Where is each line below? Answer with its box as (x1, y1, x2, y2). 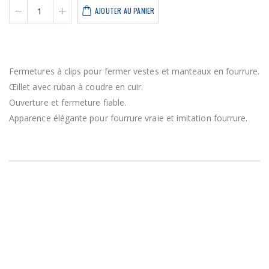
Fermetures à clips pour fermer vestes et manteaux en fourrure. (9, 65, 260, 77)
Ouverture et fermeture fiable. (9, 97, 127, 109)
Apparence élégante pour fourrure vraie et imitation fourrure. (9, 112, 248, 124)
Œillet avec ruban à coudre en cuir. (9, 81, 144, 93)
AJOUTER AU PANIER (95, 5, 155, 16)
